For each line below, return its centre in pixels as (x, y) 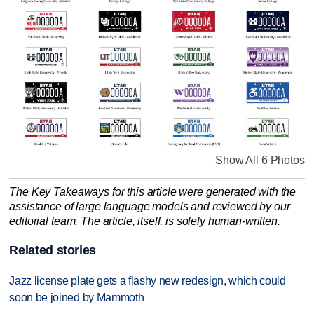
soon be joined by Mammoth (77, 297)
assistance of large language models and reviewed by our (150, 206)
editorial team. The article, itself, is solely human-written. (145, 221)
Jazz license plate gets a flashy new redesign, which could (148, 280)
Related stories (53, 250)
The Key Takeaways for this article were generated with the (153, 191)
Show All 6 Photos (260, 161)
